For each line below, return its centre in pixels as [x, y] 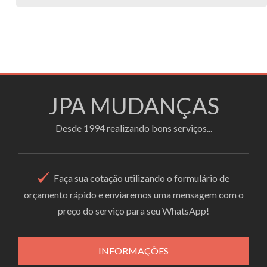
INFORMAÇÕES [133, 250]
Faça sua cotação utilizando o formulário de [142, 178]
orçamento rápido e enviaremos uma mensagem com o [133, 194]
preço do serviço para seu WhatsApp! [133, 210]
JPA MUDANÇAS [133, 105]
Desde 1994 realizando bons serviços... [133, 128]
